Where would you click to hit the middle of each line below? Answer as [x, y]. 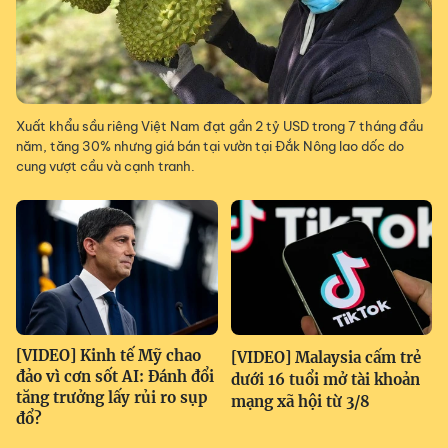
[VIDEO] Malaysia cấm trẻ [325, 357]
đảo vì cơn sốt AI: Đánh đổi [115, 376]
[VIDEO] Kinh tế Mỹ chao [108, 355]
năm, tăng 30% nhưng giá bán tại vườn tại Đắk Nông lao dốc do [210, 146]
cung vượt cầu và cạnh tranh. [105, 166]
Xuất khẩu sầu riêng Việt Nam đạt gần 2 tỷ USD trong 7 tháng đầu [219, 126]
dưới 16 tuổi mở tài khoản [325, 379]
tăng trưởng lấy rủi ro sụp [112, 397]
